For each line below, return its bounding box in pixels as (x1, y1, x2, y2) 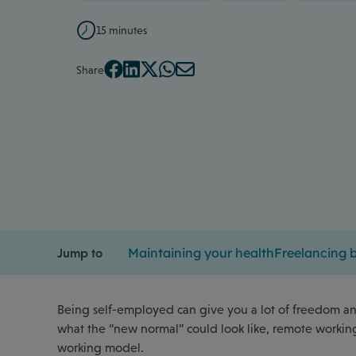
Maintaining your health (128, 244, 274, 261)
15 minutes (96, 24, 147, 37)
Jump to (57, 245, 103, 260)
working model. (57, 340, 144, 354)
